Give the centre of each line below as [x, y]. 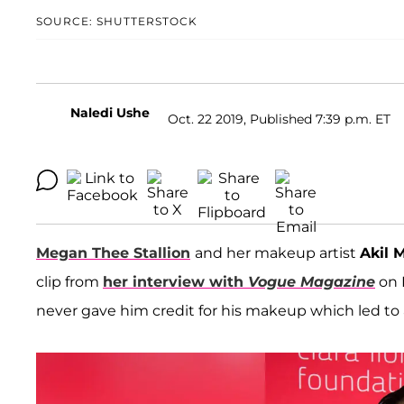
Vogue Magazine [312, 282]
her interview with [175, 282]
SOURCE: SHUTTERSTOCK [117, 22]
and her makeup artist [277, 253]
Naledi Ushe [110, 113]
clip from [69, 282]
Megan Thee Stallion [113, 253]
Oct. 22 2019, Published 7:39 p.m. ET [279, 119]
